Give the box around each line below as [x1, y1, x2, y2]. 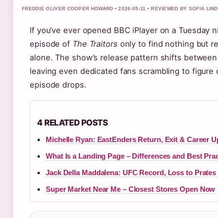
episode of [30, 39, 73, 49]
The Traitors [72, 39, 118, 49]
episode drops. [30, 80, 87, 90]
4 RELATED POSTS [37, 118, 108, 127]
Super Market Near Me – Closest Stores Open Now [46, 185, 216, 193]
